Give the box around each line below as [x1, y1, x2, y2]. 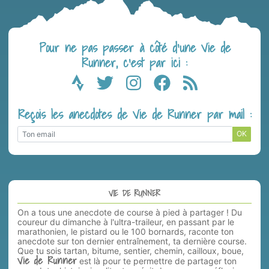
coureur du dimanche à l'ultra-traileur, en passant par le [17, 216, 234, 227]
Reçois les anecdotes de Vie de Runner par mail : [17, 103, 252, 124]
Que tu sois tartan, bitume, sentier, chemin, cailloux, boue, [17, 245, 244, 256]
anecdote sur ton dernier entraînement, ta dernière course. [17, 235, 247, 246]
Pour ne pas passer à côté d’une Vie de [38, 37, 231, 58]
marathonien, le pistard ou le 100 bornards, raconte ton [17, 226, 234, 237]
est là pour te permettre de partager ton [77, 255, 237, 266]
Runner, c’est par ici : [82, 52, 187, 73]
